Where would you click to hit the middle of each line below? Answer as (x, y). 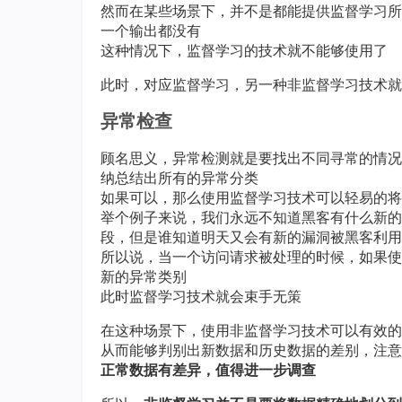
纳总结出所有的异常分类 (179, 178)
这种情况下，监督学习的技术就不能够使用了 (244, 50)
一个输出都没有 (151, 31)
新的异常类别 (144, 276)
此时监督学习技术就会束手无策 (201, 296)
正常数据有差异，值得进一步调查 (208, 370)
